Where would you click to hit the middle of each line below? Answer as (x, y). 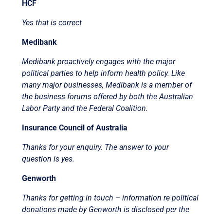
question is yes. (48, 159)
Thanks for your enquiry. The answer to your (95, 147)
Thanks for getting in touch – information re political (110, 198)
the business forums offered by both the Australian (107, 96)
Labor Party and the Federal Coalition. (86, 108)
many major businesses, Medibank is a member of (107, 85)
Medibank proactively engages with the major (98, 61)
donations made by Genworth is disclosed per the (105, 209)
